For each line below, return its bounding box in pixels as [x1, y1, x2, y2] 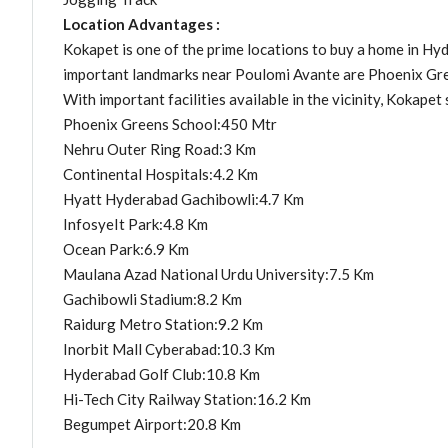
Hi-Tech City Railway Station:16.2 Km [63, 389, 311, 408]
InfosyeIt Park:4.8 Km [63, 214, 208, 233]
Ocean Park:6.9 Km [63, 239, 189, 258]
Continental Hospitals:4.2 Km [63, 164, 258, 183]
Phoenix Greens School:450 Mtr [63, 114, 277, 133]
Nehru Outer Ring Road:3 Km [63, 139, 256, 158]
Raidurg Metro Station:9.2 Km [63, 314, 263, 333]
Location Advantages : [63, 14, 220, 33]
